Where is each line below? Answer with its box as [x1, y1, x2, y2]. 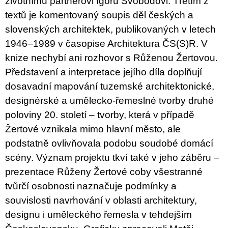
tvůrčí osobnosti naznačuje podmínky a [5, 181, 177, 192]
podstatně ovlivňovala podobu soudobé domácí [5, 138, 213, 149]
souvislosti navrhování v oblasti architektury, [5, 195, 197, 206]
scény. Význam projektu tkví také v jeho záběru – [5, 152, 219, 163]
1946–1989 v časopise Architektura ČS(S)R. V [5, 38, 208, 49]
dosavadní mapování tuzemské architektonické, [5, 81, 214, 92]
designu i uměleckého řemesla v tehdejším [5, 209, 192, 220]
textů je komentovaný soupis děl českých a [5, 10, 193, 21]
